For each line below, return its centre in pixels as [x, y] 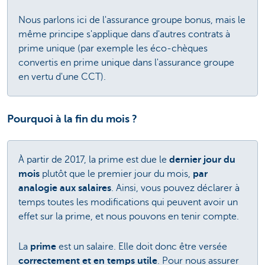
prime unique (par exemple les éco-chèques [113, 49]
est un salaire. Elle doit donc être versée [143, 246]
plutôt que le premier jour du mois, [116, 174]
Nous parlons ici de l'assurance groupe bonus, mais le [132, 20]
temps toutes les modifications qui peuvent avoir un [128, 203]
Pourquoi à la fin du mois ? [72, 119]
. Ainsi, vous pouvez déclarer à [175, 188]
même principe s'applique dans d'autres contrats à [124, 35]
